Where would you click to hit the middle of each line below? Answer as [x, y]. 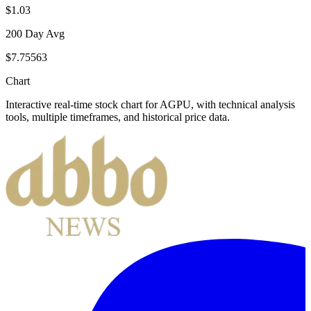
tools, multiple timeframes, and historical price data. [118, 117]
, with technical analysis [243, 104]
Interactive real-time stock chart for [83, 104]
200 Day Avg [35, 33]
